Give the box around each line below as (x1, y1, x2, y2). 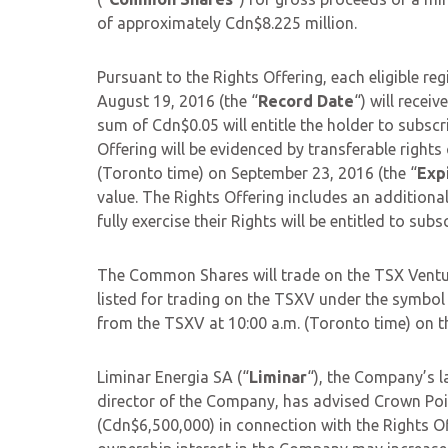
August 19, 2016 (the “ (97, 92, 258, 110)
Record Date (258, 92, 354, 110)
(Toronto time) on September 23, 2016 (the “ (97, 164, 417, 182)
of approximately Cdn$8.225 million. (97, 14, 357, 32)
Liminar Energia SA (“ (97, 368, 249, 386)
